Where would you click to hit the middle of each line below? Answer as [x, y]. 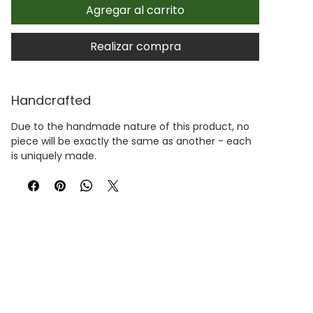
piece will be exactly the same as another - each [131, 141]
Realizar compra [135, 46]
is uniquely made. [54, 155]
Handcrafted [51, 100]
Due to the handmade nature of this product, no [130, 126]
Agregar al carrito [135, 10]
